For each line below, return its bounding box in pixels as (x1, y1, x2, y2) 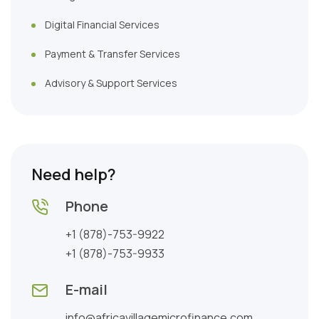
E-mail (66, 280, 108, 299)
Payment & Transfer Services (45, 47, 180, 61)
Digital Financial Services (45, 18, 159, 31)
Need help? (31, 164, 116, 185)
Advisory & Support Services (45, 76, 177, 90)
